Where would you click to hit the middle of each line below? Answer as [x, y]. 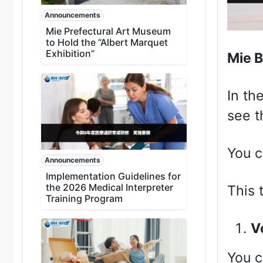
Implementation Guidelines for [113, 176]
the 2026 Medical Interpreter [109, 187]
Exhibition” [70, 53]
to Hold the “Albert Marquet [107, 42]
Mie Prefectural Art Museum [108, 31]
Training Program [84, 198]
